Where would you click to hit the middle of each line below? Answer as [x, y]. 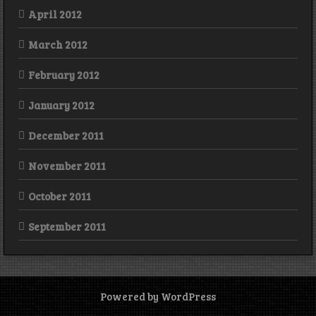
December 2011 [66, 136]
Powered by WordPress [158, 296]
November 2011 [67, 166]
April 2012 [55, 14]
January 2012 [61, 105]
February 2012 [64, 75]
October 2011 [60, 196]
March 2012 [58, 45]
